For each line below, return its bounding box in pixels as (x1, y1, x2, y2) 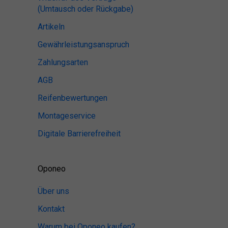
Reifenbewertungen (38, 93, 107, 103)
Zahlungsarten (38, 58, 88, 68)
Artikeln (38, 22, 65, 32)
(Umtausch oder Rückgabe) (38, 4, 133, 14)
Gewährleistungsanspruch (38, 40, 129, 50)
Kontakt (38, 204, 65, 214)
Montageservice (38, 111, 96, 121)
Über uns (38, 186, 69, 196)
